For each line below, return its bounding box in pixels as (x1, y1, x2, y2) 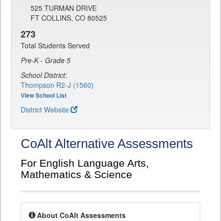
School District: (21, 70, 67, 80)
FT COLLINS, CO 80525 (31, 13, 107, 23)
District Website (21, 105, 69, 115)
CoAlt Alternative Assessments (21, 136, 193, 151)
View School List (21, 91, 67, 100)
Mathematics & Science (21, 169, 132, 181)
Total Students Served (21, 40, 90, 51)
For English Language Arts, (21, 157, 149, 170)
